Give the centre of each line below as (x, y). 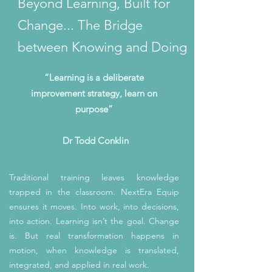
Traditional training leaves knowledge (94, 177)
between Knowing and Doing (102, 47)
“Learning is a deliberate (94, 77)
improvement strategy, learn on (94, 93)
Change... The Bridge (80, 25)
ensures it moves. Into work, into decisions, (94, 206)
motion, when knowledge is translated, (94, 250)
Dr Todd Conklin (94, 141)
